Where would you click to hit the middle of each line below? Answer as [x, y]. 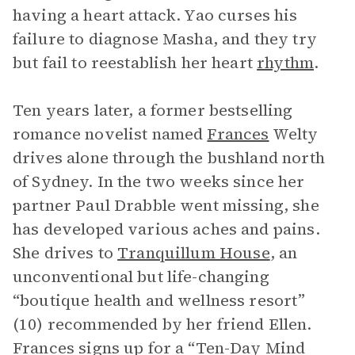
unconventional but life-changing [141, 277]
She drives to [65, 253]
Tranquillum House [194, 253]
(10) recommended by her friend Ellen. [162, 324]
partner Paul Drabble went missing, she [166, 205]
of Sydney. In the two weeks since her [159, 181]
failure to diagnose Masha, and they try [165, 39]
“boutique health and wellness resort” [159, 300]
